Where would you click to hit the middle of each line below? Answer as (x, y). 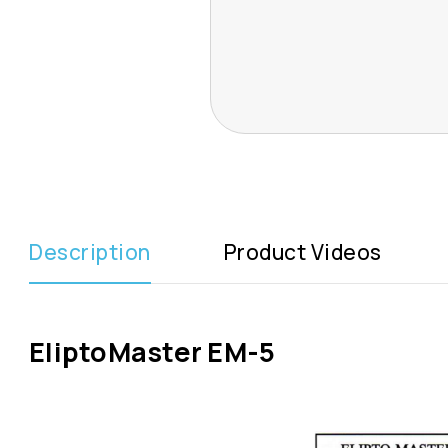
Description (90, 251)
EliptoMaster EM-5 (152, 351)
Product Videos (302, 251)
